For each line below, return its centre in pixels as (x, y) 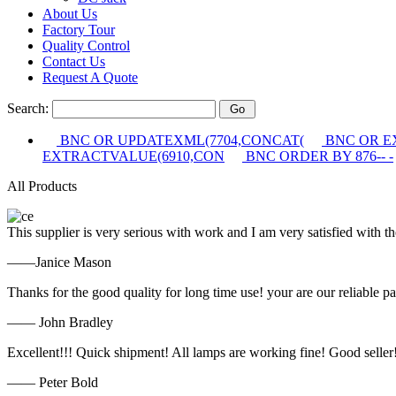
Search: (30, 108)
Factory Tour (79, 30)
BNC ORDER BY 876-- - (318, 156)
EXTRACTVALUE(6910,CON (133, 156)
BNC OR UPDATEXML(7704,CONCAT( (180, 140)
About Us (70, 14)
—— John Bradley (60, 322)
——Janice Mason (59, 262)
